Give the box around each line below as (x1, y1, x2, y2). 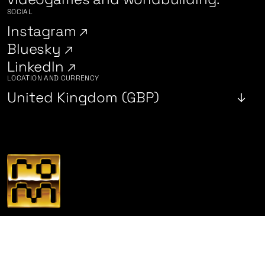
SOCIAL (7, 7, 33, 17)
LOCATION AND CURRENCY (7, 73, 99, 83)
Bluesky (7, 40, 64, 59)
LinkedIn (7, 57, 67, 76)
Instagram (7, 22, 80, 41)
